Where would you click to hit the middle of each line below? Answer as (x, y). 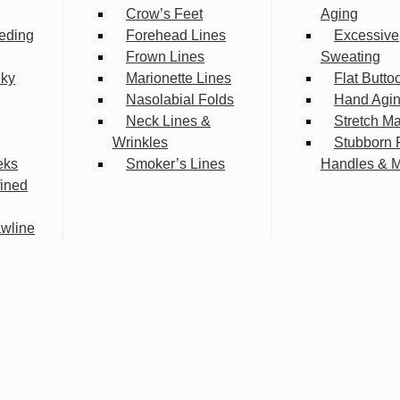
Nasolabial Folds (180, 100)
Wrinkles (140, 143)
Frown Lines (165, 57)
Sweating (350, 57)
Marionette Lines (179, 79)
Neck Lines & (168, 121)
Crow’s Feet (164, 14)
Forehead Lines (176, 36)
